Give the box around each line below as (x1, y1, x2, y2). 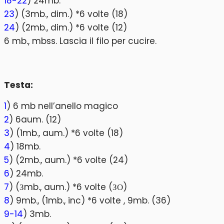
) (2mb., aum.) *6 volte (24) (9, 154, 128, 166)
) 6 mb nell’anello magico (6, 100, 118, 112)
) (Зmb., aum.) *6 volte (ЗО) (9, 181, 127, 193)
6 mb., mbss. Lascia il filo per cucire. (4, 35, 156, 47)
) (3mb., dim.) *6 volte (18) (14, 8, 127, 20)
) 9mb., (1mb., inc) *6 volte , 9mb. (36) (9, 194, 170, 207)
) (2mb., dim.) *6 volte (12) (15, 21, 127, 34)
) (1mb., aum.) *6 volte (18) (9, 127, 123, 139)
